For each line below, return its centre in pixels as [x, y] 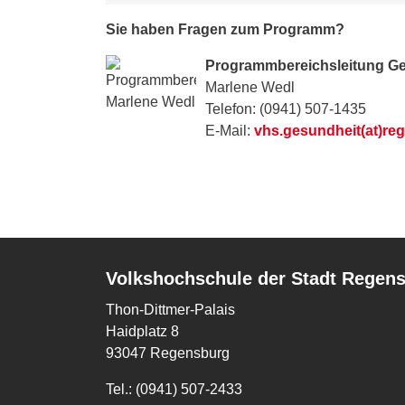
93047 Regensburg [168, 353]
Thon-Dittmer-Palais [172, 310]
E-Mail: [230, 131]
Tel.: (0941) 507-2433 [174, 389]
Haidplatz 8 [144, 331]
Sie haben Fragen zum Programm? [225, 29]
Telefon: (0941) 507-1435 [286, 109]
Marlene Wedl [250, 87]
